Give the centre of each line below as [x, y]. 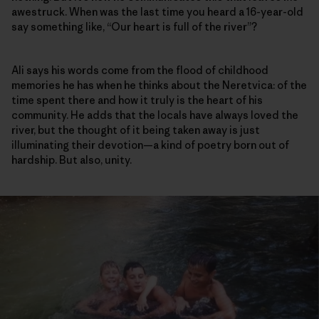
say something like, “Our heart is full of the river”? [134, 27]
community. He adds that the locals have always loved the [155, 115]
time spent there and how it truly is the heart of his [137, 100]
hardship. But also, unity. [72, 160]
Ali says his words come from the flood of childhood [140, 70]
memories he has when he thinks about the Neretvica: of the [159, 85]
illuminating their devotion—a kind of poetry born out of [150, 145]
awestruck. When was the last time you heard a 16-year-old [157, 12]
